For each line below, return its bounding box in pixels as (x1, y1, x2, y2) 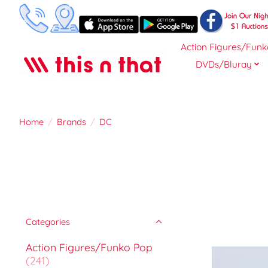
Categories (26, 215, 70, 227)
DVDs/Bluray (195, 58, 252, 70)
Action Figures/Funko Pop (26, 240, 153, 254)
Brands (56, 116, 86, 128)
